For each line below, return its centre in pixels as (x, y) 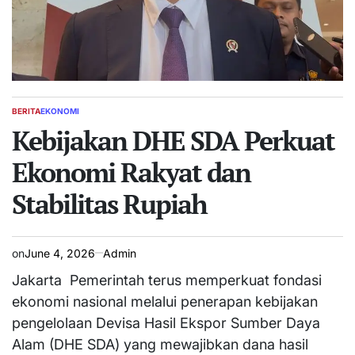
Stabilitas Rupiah (109, 204)
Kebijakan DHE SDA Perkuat (173, 140)
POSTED (27, 115)
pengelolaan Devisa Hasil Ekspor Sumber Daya (166, 323)
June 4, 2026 (60, 253)
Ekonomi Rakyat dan (131, 172)
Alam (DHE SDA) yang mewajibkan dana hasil (160, 344)
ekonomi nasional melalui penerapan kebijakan (165, 301)
